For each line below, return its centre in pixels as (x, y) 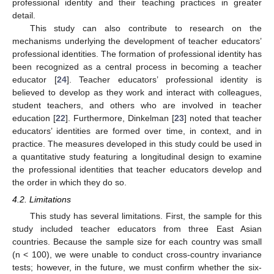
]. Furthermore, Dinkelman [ (120, 118)
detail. (24, 15)
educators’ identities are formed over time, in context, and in (137, 131)
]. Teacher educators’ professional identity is (164, 79)
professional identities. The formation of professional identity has (137, 54)
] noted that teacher (223, 118)
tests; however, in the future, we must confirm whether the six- (137, 268)
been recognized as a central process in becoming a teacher (137, 66)
